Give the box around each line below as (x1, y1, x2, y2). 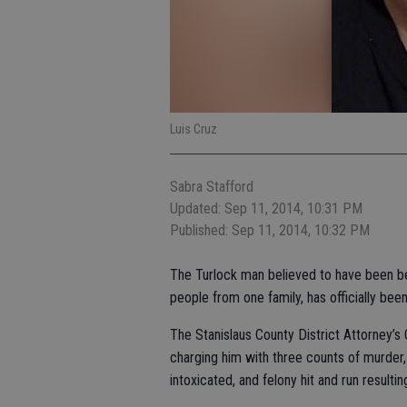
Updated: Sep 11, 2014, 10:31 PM (170, 200, 362, 217)
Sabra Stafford (170, 178, 253, 195)
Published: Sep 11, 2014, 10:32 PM (170, 222, 370, 239)
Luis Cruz (170, 122, 217, 136)
